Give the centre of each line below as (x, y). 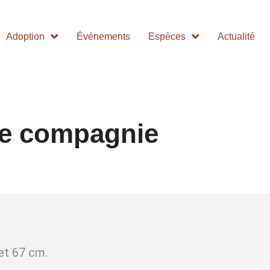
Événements (104, 37)
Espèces (167, 37)
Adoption (26, 37)
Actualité (237, 37)
